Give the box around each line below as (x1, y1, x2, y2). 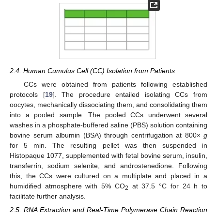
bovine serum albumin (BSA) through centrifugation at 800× (10, 131, 203, 139)
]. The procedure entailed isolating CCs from (52, 91, 208, 99)
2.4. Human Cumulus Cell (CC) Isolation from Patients (10, 67, 175, 75)
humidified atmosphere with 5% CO (10, 182, 125, 190)
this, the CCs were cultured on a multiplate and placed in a (10, 172, 207, 180)
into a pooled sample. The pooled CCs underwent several (10, 111, 207, 119)
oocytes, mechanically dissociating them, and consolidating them (10, 101, 207, 109)
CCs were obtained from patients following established (23, 80, 207, 89)
